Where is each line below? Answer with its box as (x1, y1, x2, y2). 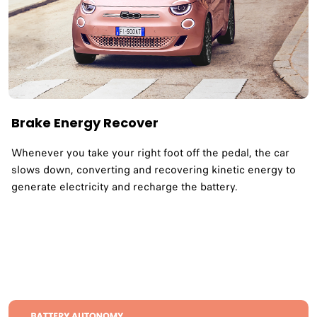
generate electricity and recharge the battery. (11, 178, 238, 195)
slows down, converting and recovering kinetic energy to (11, 161, 296, 178)
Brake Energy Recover (11, 113, 158, 132)
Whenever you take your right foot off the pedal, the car (11, 144, 289, 161)
